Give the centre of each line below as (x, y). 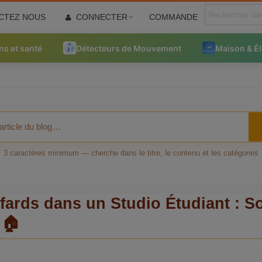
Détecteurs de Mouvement (129, 48)
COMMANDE (173, 17)
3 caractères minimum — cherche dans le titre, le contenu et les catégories (131, 153)
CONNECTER (102, 17)
